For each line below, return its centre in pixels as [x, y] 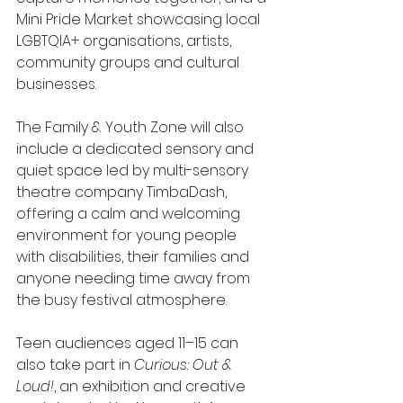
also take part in [75, 364]
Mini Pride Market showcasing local [140, 19]
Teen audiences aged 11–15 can [129, 343]
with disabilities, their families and [134, 256]
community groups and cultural [130, 62]
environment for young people [128, 235]
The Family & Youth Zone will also [132, 127]
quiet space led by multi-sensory [134, 170]
